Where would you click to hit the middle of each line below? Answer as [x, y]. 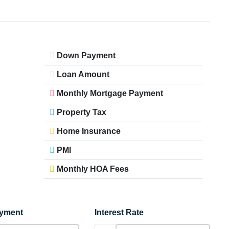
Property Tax [81, 112]
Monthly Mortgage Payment [110, 93]
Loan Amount [83, 74]
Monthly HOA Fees [93, 169]
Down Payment [86, 55]
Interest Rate [119, 212]
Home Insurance [88, 131]
